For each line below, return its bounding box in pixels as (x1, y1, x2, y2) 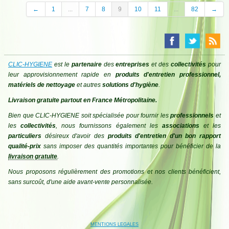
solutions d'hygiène (101, 81, 158, 88)
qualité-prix (8, 143, 41, 150)
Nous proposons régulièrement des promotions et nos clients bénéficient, (8, 168, 221, 175)
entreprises (116, 61, 150, 68)
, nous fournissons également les (56, 122, 162, 129)
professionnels (170, 112, 214, 119)
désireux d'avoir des (41, 132, 108, 140)
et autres (77, 81, 101, 88)
